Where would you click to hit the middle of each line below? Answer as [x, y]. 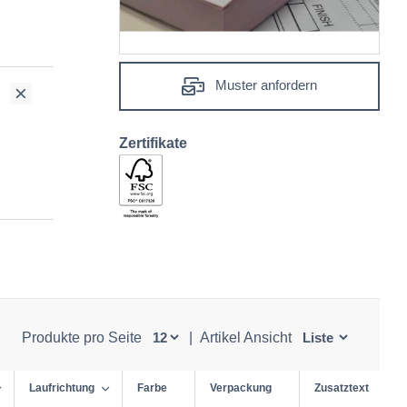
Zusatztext [342, 388]
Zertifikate [153, 144]
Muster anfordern [264, 85]
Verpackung [241, 388]
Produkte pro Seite [83, 338]
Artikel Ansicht [247, 338]
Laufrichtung [62, 388]
